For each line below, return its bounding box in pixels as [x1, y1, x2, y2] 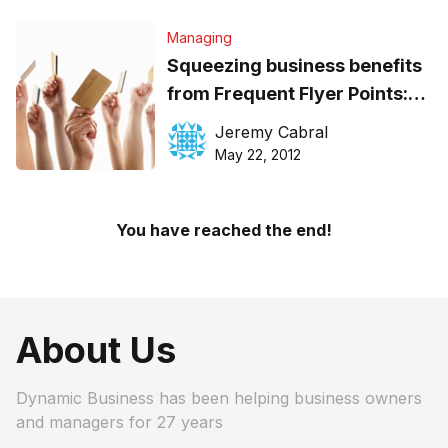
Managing [166, 29, 232, 47]
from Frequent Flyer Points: [166, 83, 408, 105]
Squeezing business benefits [166, 55, 422, 77]
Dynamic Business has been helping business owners [16, 388, 422, 409]
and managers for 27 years [16, 412, 223, 433]
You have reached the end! [116, 220, 332, 241]
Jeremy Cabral [214, 122, 328, 143]
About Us [16, 328, 176, 373]
